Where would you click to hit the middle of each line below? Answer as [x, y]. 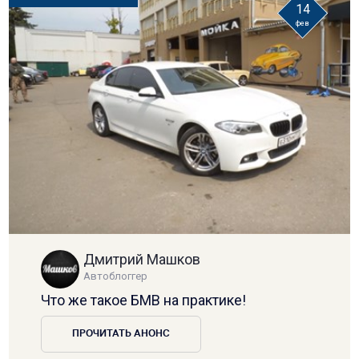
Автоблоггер [116, 276]
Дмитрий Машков [142, 259]
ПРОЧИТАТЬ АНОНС [121, 334]
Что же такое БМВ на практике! [144, 300]
